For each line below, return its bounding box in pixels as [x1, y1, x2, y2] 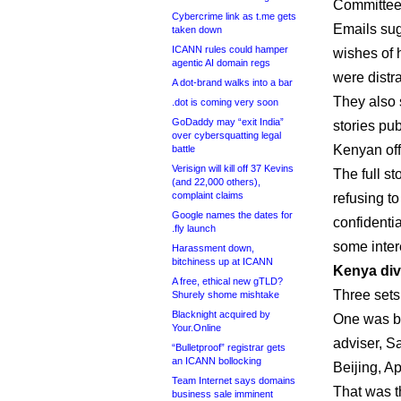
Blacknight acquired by [172, 309, 270, 320]
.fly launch [172, 223, 216, 234]
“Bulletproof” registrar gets [172, 342, 286, 353]
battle [172, 143, 195, 154]
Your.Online [172, 322, 221, 333]
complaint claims [172, 190, 243, 200]
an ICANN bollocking [172, 355, 261, 366]
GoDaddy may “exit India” [172, 116, 284, 127]
